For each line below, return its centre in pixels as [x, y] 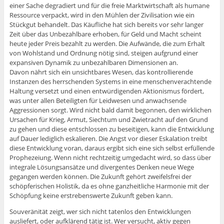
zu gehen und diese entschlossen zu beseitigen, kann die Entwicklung [111, 129]
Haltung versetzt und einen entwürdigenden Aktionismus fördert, [106, 91]
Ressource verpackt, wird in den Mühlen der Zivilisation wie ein [102, 15]
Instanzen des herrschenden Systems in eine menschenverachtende [110, 82]
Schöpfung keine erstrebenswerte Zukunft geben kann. [91, 196]
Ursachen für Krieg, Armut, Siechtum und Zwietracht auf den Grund [108, 120]
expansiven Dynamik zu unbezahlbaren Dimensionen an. [93, 63]
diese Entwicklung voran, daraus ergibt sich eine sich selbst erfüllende [112, 148]
